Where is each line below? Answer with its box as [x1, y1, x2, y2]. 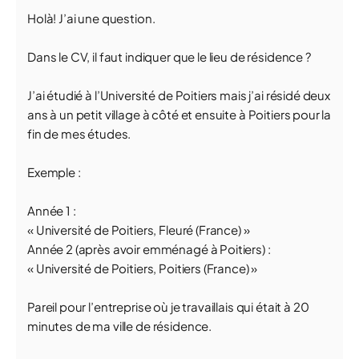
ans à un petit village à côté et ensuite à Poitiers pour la [27, 107, 332, 122]
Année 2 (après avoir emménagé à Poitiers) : [27, 241, 271, 256]
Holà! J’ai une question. [27, 10, 155, 26]
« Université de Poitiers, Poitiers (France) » [27, 260, 258, 276]
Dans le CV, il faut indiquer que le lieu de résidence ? [27, 49, 311, 64]
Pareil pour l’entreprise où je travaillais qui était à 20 [27, 299, 309, 314]
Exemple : [27, 164, 81, 179]
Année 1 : [27, 203, 76, 218]
